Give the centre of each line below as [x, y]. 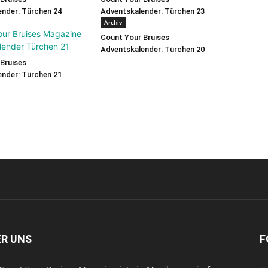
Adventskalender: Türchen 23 [153, 11]
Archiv [113, 22]
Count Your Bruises [135, 37]
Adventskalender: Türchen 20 [153, 49]
